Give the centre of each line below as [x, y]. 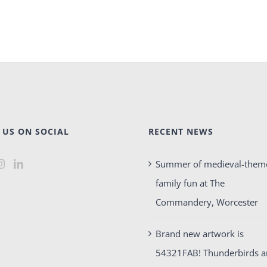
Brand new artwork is [199, 234]
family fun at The [190, 183]
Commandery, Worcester [207, 202]
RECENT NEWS [181, 132]
